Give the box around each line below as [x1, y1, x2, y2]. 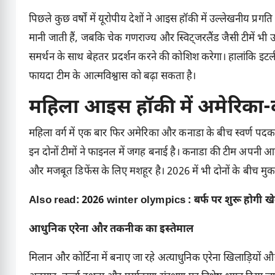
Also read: [29, 194, 82, 208]
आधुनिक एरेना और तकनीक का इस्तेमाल [29, 223, 194, 237]
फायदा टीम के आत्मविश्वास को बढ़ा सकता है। [29, 70, 196, 84]
